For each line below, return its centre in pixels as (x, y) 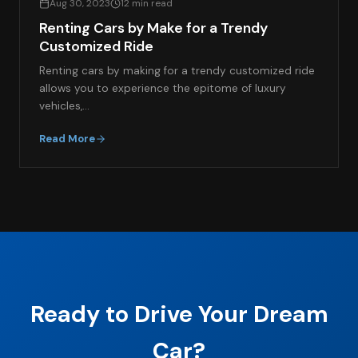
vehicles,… (64, 105)
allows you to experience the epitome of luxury (163, 88)
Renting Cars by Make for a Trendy (153, 28)
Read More (67, 138)
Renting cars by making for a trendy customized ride (177, 70)
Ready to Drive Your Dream (179, 314)
